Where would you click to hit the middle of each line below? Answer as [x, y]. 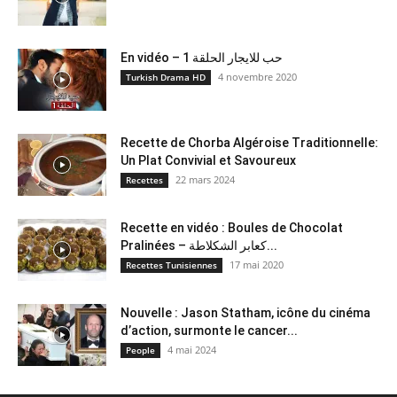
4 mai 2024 [192, 349]
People [140, 350]
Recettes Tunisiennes [171, 265]
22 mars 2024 [205, 179]
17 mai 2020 [257, 264]
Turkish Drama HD [166, 77]
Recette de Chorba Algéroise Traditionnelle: [249, 142]
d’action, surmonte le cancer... [209, 330]
